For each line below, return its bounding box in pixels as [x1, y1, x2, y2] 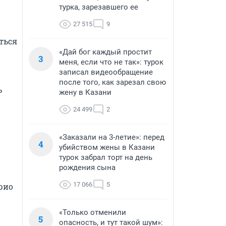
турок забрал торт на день [59, 153, 152, 162]
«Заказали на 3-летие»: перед [59, 133, 164, 142]
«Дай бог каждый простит [59, 47, 152, 56]
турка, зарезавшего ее [59, 3, 138, 12]
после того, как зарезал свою [59, 78, 166, 87]
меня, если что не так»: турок [59, 58, 163, 67]
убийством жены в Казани [59, 143, 155, 152]
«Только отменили [59, 208, 126, 217]
